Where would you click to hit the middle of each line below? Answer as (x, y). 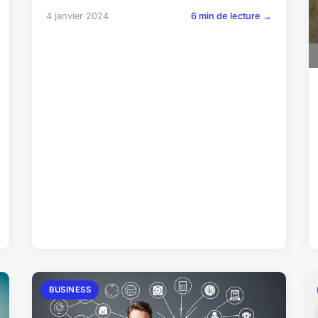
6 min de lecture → (231, 16)
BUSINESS (70, 289)
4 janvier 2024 (78, 16)
